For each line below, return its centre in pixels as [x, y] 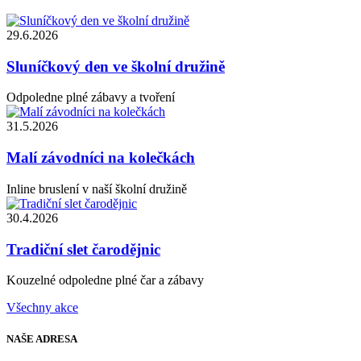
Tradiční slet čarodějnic [83, 249]
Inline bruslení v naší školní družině [97, 189]
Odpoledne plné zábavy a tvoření [91, 98]
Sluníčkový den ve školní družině [116, 66]
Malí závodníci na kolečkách [101, 158]
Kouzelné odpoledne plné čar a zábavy [105, 280]
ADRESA [56, 339]
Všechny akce [42, 308]
